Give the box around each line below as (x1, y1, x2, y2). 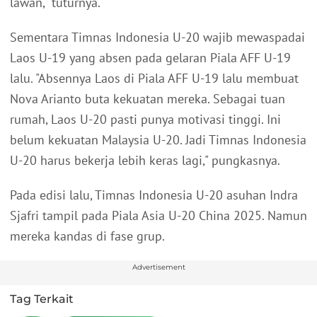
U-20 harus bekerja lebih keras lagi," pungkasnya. (10, 152, 280, 169)
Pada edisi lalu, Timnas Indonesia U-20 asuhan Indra (10, 187, 298, 204)
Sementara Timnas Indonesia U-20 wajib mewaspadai (10, 29, 305, 46)
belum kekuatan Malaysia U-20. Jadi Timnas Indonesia (10, 132, 306, 149)
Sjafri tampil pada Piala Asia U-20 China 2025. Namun (10, 207, 307, 224)
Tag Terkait (10, 292, 74, 306)
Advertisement (132, 263, 185, 272)
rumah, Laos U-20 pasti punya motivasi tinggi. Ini (10, 111, 281, 128)
